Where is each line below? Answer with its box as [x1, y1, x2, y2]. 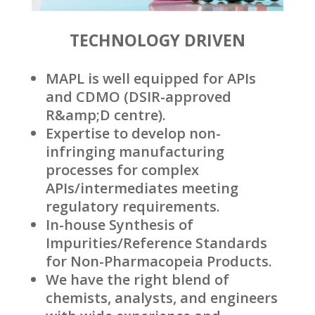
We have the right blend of [45, 269, 229, 289]
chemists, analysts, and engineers [45, 288, 278, 307]
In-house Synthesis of [45, 214, 193, 234]
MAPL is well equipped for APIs [45, 68, 256, 88]
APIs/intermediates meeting [45, 178, 238, 198]
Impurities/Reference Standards [45, 233, 267, 252]
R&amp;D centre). [45, 105, 166, 124]
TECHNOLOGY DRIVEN [69, 28, 245, 51]
